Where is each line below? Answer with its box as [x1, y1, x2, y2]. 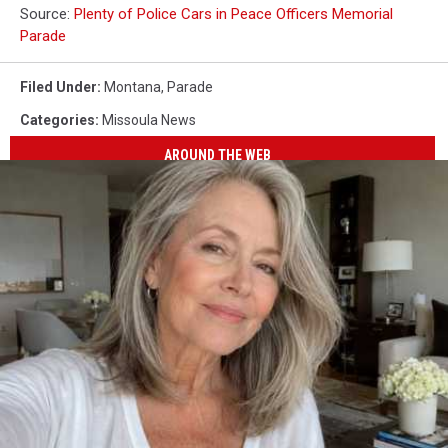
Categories [20, 112, 95, 128]
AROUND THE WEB [164, 146, 272, 163]
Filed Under [20, 79, 97, 95]
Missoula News [102, 112, 196, 128]
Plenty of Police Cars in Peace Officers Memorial [74, 5, 393, 23]
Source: [20, 5, 74, 23]
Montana [104, 79, 161, 95]
